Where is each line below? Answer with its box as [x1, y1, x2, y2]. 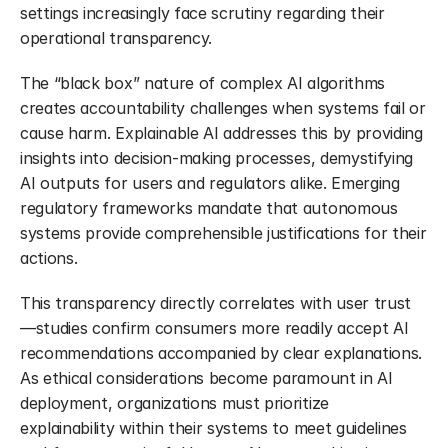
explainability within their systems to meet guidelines [20, 418, 407, 438]
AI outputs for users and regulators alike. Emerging [20, 173, 400, 193]
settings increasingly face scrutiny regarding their [20, 3, 385, 23]
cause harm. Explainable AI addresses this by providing [20, 123, 423, 143]
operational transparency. [20, 28, 212, 48]
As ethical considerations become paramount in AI [20, 368, 393, 388]
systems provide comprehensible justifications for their [20, 223, 427, 243]
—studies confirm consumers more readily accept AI [20, 318, 409, 338]
